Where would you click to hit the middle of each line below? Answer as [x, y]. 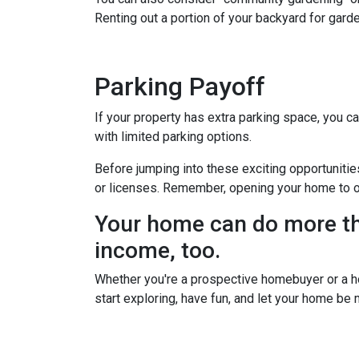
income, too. [157, 250]
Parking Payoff [180, 87]
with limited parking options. [173, 137]
